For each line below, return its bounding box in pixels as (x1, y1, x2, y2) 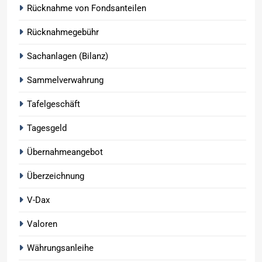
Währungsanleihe (27, 242, 94, 253)
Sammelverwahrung (27, 74, 104, 85)
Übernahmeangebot (27, 146, 103, 157)
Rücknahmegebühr (27, 26, 99, 37)
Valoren (27, 218, 57, 229)
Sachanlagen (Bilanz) (27, 50, 108, 61)
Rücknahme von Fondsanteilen (27, 2, 146, 13)
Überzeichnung (27, 170, 84, 181)
